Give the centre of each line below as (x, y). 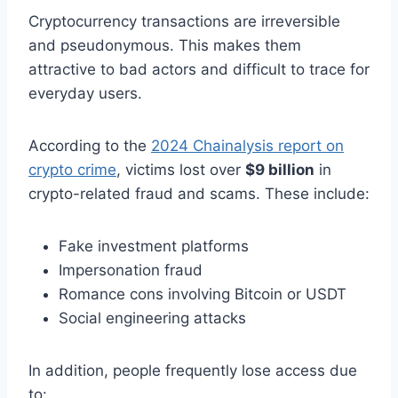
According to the (90, 145)
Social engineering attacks (152, 318)
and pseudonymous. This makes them (165, 45)
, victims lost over (181, 169)
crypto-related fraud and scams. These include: (199, 193)
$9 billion (280, 169)
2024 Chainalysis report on (247, 145)
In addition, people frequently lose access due (193, 370)
